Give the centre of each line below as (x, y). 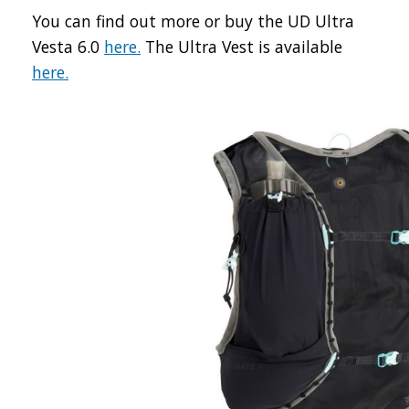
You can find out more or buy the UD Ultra (193, 21)
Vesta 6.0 (68, 46)
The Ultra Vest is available (241, 46)
